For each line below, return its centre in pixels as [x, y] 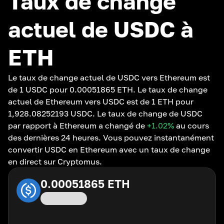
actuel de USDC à [101, 29]
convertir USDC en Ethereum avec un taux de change [109, 149]
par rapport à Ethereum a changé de [77, 125]
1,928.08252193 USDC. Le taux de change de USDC [105, 113]
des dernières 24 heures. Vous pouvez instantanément [111, 137]
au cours [191, 125]
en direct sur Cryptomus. [55, 161]
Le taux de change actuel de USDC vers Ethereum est [109, 77]
